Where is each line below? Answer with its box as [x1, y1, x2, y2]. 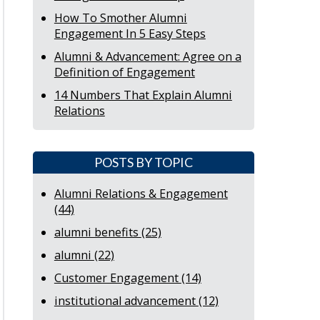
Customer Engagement [54, 269, 181, 286]
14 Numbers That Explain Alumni [54, 87, 232, 104]
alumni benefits [54, 224, 141, 240]
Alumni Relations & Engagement [54, 185, 228, 201]
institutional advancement [54, 292, 199, 309]
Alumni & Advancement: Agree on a [54, 49, 241, 65]
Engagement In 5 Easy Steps [54, 26, 206, 42]
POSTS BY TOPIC [94, 154, 193, 171]
